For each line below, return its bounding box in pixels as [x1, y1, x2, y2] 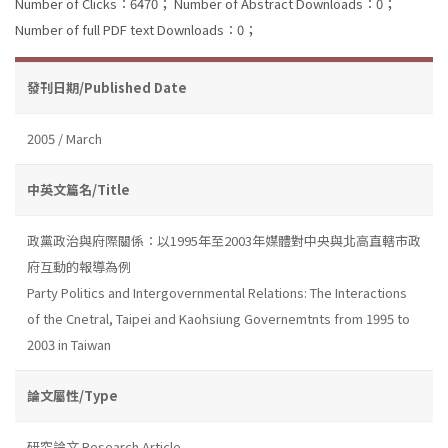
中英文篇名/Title [27, 179, 130, 199]
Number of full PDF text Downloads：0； [15, 19, 257, 39]
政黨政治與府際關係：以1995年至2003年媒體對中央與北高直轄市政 [27, 230, 421, 250]
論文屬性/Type [27, 385, 118, 405]
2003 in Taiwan [27, 334, 111, 354]
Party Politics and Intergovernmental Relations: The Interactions [27, 282, 407, 302]
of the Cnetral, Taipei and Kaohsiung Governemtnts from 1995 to [27, 308, 410, 328]
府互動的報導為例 [27, 256, 131, 276]
